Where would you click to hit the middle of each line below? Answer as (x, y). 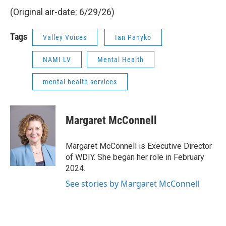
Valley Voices (65, 37)
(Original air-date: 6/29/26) (62, 12)
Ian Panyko (133, 37)
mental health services (80, 82)
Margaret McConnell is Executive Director (139, 146)
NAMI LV (57, 60)
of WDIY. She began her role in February (135, 157)
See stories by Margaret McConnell (132, 184)
